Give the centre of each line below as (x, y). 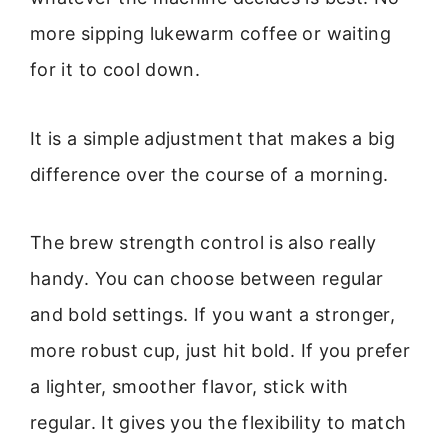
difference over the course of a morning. (209, 174)
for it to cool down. (115, 70)
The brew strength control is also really (203, 243)
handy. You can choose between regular (207, 279)
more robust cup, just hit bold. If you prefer (220, 351)
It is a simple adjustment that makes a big (213, 138)
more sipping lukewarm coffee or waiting (211, 34)
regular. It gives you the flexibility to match (218, 423)
